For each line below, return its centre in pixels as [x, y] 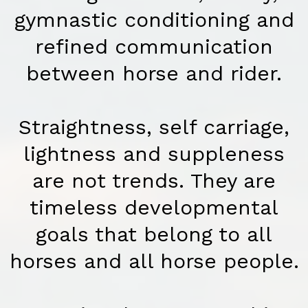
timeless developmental [154, 208]
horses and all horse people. [154, 261]
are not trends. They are [154, 181]
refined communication [154, 47]
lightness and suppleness [154, 154]
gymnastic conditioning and [154, 20]
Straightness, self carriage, [154, 127]
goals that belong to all [154, 234]
